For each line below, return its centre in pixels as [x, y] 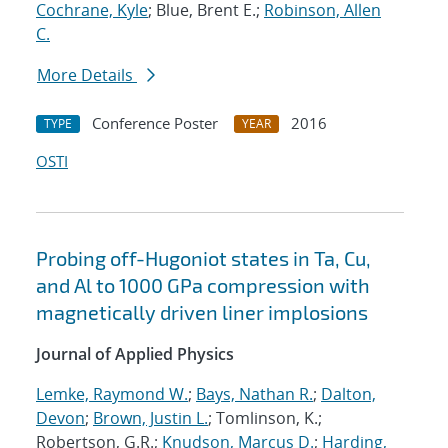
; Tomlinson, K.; [265, 418]
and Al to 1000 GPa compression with [203, 285]
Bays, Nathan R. [254, 394]
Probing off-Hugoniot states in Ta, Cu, [203, 258]
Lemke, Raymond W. [112, 394]
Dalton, [348, 394]
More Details [87, 75]
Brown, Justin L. [150, 418]
